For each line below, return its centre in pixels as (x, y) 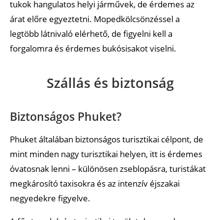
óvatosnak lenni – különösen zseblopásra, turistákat (108, 168)
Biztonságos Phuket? (66, 116)
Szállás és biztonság (110, 82)
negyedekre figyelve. (50, 198)
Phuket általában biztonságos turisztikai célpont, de (107, 139)
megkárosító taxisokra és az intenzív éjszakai (95, 183)
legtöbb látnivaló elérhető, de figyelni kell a (91, 33)
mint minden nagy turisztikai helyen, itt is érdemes (106, 154)
